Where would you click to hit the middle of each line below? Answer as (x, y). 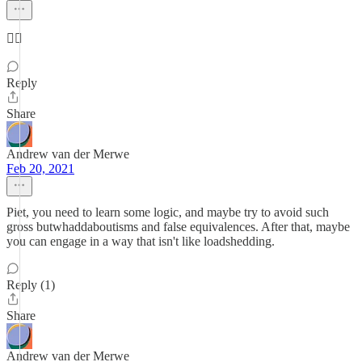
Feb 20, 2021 (40, 168)
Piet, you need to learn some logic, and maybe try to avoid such (168, 212)
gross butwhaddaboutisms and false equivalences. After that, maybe (178, 227)
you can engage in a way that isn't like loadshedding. (141, 241)
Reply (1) (31, 285)
